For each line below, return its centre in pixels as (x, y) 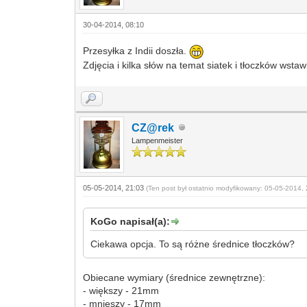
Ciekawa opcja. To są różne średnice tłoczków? (193, 244)
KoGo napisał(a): (131, 221)
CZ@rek (153, 127)
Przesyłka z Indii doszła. (136, 51)
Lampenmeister (158, 140)
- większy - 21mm (121, 290)
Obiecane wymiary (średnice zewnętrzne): (174, 277)
